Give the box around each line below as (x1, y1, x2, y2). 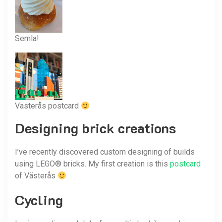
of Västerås (15, 171, 57, 180)
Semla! (15, 34, 39, 43)
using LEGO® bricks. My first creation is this (15, 159, 170, 168)
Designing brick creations (15, 119, 176, 137)
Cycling (15, 191, 63, 209)
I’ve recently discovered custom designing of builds (15, 147, 195, 157)
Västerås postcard (15, 101, 81, 111)
